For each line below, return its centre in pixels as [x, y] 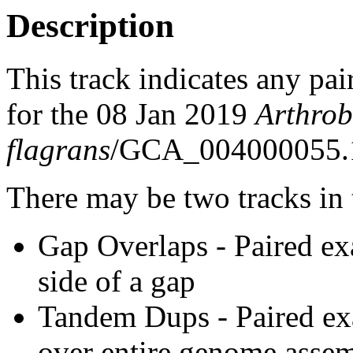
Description [90, 26]
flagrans [58, 149]
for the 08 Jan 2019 [131, 113]
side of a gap [117, 281]
